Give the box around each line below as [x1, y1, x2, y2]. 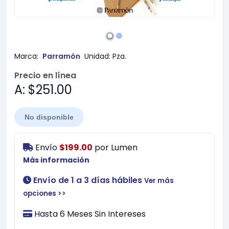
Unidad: [84, 51, 110, 61]
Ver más [144, 176, 174, 186]
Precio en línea [14, 70, 76, 81]
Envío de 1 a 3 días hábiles [33, 174, 142, 186]
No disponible [25, 113, 74, 121]
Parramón [42, 51, 80, 61]
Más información [23, 155, 89, 165]
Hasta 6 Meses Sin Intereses [34, 208, 146, 220]
